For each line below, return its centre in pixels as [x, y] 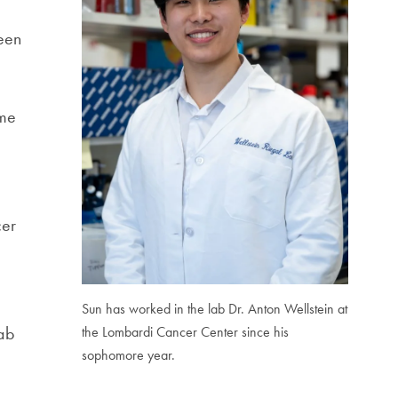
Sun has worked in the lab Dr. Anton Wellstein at [214, 308]
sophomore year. [128, 354]
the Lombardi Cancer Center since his [185, 331]
